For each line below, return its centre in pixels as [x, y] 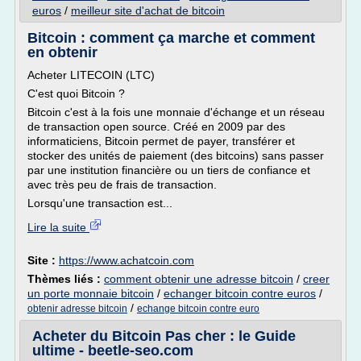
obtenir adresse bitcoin [77, 309]
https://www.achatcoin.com [127, 260]
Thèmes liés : [66, 279]
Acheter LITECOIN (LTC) [91, 75]
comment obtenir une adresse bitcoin [199, 279]
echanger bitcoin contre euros [240, 293]
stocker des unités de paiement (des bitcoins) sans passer [176, 156]
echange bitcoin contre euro [198, 309]
